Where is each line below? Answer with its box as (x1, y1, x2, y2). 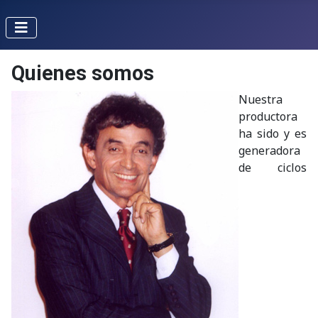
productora (238, 109, 297, 124)
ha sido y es (238, 126, 307, 141)
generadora (238, 143, 300, 158)
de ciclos (238, 160, 307, 175)
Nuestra (238, 92, 283, 107)
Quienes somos (11, 61, 154, 85)
